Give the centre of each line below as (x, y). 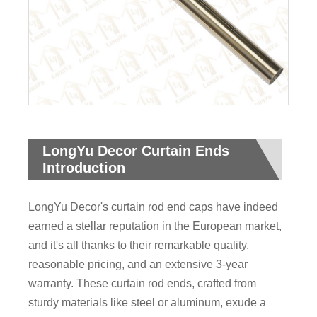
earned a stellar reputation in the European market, (155, 226)
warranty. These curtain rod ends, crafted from (143, 284)
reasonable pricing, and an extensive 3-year (138, 265)
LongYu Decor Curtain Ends (136, 151)
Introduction (84, 168)
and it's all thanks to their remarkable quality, (139, 246)
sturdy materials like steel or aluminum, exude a (148, 303)
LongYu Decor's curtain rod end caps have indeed (154, 207)
